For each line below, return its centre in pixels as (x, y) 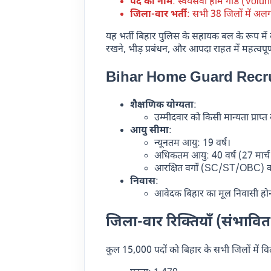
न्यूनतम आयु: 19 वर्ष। (193, 144)
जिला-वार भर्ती (159, 15)
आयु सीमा (150, 131)
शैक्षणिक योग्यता (162, 106)
